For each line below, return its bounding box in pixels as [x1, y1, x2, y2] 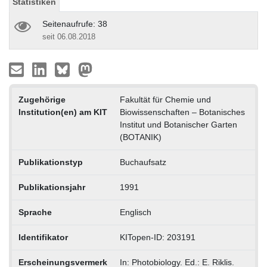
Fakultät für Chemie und [119, 94, 211, 104]
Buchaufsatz [119, 157, 166, 167]
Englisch [119, 207, 151, 217]
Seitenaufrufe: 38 [42, 18, 107, 29]
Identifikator [18, 232, 68, 242]
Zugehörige [18, 94, 66, 104]
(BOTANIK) [119, 132, 162, 142]
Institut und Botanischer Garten [119, 119, 237, 129]
